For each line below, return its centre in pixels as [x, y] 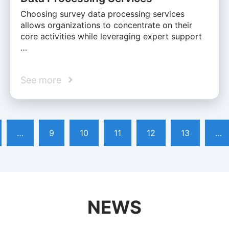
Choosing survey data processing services [102, 14]
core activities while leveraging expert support [111, 36]
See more [41, 80]
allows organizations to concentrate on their [106, 25]
